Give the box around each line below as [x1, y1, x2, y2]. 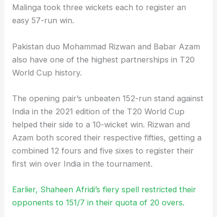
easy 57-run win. [12, 15, 75, 26]
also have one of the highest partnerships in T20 [12, 54, 195, 64]
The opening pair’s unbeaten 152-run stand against [12, 93, 204, 103]
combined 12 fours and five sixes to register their [12, 145, 194, 155]
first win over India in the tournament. [12, 158, 153, 169]
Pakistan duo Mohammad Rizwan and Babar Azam [12, 41, 201, 51]
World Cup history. [12, 67, 82, 77]
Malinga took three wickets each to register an [12, 2, 186, 13]
